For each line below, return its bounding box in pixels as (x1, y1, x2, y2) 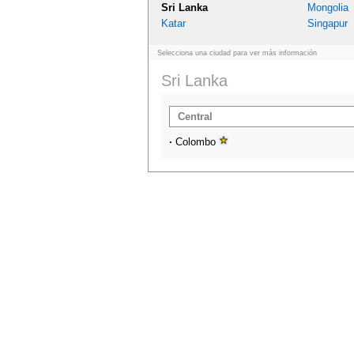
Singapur (307, 17, 348, 29)
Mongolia (307, 2, 348, 13)
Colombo (175, 136, 216, 148)
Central (178, 111, 213, 122)
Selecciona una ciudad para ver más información (157, 49, 317, 57)
